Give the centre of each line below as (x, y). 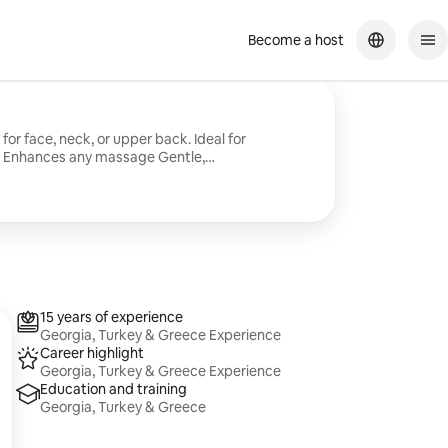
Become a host (296, 40)
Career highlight (92, 353)
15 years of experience (112, 317)
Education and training (114, 389)
